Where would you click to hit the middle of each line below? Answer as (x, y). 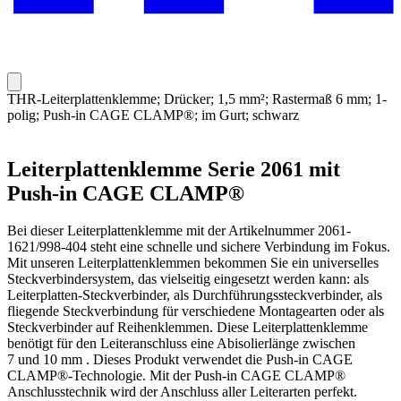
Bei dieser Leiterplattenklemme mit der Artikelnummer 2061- (179, 231)
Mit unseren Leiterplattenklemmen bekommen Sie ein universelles (193, 263)
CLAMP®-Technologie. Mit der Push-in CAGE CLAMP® (176, 376)
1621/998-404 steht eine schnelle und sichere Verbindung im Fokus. (199, 247)
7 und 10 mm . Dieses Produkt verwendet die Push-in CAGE (180, 360)
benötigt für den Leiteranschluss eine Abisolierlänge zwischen (181, 344)
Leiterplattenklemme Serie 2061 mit (174, 169)
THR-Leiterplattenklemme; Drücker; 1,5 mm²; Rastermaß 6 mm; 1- (197, 98)
